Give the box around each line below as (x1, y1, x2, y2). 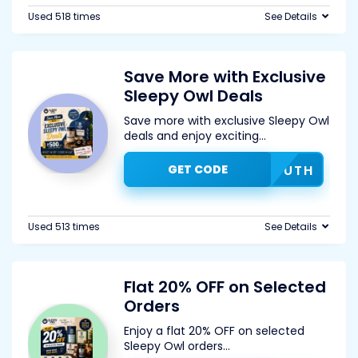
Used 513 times (28, 220, 100, 233)
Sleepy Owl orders (124, 338, 223, 354)
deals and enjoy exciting (124, 128, 259, 144)
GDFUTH (252, 161, 314, 180)
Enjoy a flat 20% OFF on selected (124, 323, 304, 339)
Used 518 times (28, 10, 101, 23)
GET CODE (167, 161, 228, 177)
